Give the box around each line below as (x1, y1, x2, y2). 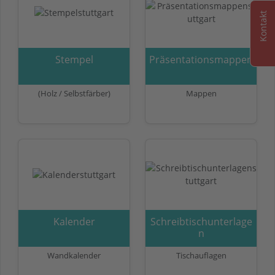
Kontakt (257, 10, 269, 42)
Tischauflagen (176, 249, 227, 261)
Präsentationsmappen (149, 52, 253, 66)
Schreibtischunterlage (150, 214, 252, 228)
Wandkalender (47, 249, 101, 261)
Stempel (55, 52, 93, 66)
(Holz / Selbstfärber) (37, 87, 110, 99)
